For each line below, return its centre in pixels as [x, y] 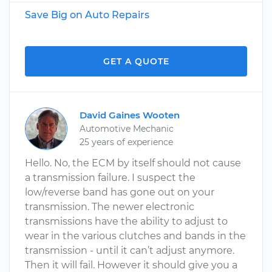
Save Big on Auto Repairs [87, 15]
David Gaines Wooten [130, 115]
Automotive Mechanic [127, 129]
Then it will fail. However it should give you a [131, 265]
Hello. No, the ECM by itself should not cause [133, 163]
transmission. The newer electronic [110, 207]
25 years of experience [126, 142]
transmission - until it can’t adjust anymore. [130, 250]
